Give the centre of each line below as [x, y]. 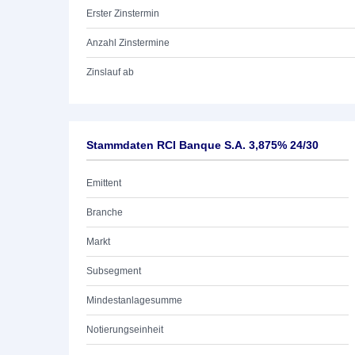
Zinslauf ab [110, 72]
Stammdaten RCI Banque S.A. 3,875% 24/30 [202, 145]
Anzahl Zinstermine [128, 43]
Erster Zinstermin [123, 13]
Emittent [104, 183]
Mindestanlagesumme [134, 300]
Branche [105, 212]
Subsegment [114, 271]
